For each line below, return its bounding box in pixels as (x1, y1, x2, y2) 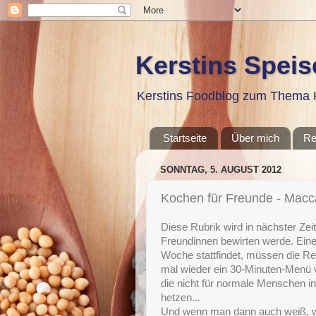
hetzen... (161, 292, 200, 303)
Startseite (162, 132, 207, 145)
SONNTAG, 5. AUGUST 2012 (160, 164, 281, 176)
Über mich (231, 132, 279, 145)
